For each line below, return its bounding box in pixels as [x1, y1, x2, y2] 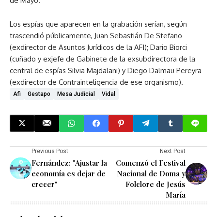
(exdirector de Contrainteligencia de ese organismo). [10, 77, 183, 87]
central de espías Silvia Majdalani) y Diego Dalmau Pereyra [10, 65, 201, 75]
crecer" [31, 179, 58, 189]
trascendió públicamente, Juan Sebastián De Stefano [10, 31, 182, 40]
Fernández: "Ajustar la [31, 157, 107, 168]
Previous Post [31, 147, 68, 155]
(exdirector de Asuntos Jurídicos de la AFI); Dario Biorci [10, 42, 187, 52]
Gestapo [28, 90, 50, 97]
